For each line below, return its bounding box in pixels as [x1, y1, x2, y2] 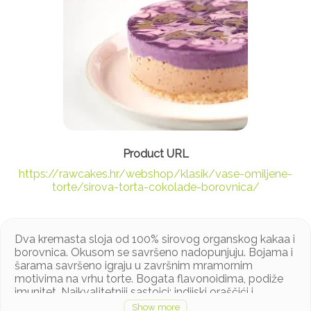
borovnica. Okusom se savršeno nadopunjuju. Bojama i [15, 246, 293, 260]
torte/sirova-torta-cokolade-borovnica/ [51, 180, 260, 194]
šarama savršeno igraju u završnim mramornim [15, 259, 253, 273]
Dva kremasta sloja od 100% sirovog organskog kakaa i [15, 233, 295, 246]
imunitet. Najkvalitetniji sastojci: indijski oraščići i [15, 285, 253, 299]
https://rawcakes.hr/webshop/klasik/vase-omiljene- [19, 167, 292, 181]
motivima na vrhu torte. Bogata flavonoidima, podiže [15, 272, 283, 286]
